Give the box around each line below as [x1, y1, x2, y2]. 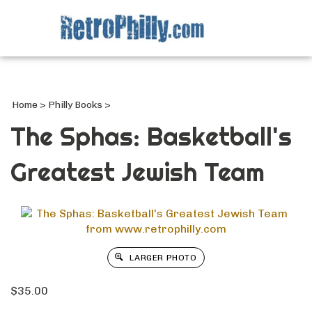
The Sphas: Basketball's [10, 120, 292, 152]
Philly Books [48, 98, 102, 111]
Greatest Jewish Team [10, 156, 265, 187]
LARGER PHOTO [127, 252, 197, 263]
